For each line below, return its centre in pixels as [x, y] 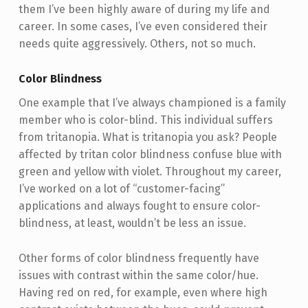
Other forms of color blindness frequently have [139, 258]
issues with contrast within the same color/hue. [138, 275]
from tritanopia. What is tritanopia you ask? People [147, 137]
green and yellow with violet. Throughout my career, [150, 171]
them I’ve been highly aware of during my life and [144, 10]
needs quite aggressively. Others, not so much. [137, 44]
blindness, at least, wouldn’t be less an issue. [132, 223]
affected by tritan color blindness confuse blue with [150, 154]
